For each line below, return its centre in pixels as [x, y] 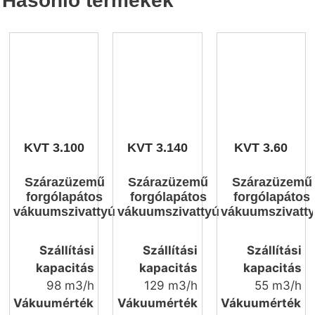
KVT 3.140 [157, 147]
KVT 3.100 [54, 147]
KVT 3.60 [261, 147]
